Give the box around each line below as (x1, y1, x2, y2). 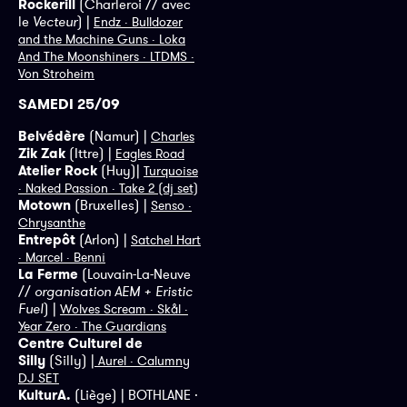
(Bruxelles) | (71, 195, 151, 213)
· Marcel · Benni (18, 248, 105, 265)
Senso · (151, 196, 192, 213)
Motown (18, 195, 71, 213)
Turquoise (144, 162, 198, 179)
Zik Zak (18, 144, 69, 162)
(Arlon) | (79, 230, 131, 248)
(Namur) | (85, 126, 151, 144)
